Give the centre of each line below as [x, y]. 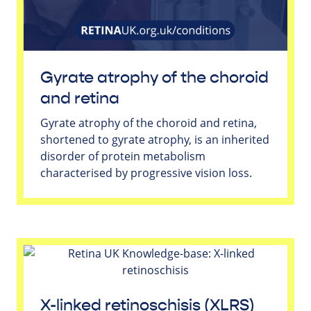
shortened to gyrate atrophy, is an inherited [155, 139]
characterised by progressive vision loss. [146, 173]
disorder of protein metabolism [123, 156]
